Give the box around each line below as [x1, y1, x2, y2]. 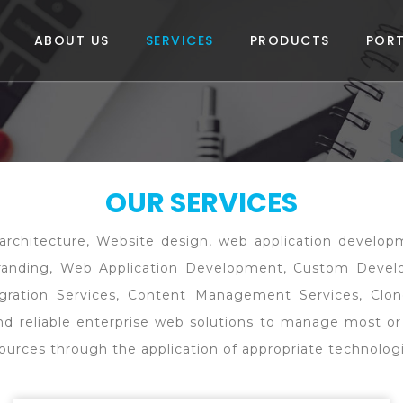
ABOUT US [33, 31, 110, 49]
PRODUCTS [249, 31, 330, 49]
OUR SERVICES [105, 184, 298, 222]
